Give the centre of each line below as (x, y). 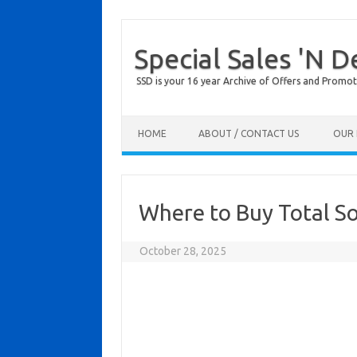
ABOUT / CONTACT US (249, 133)
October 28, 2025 (183, 251)
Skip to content (159, 121)
